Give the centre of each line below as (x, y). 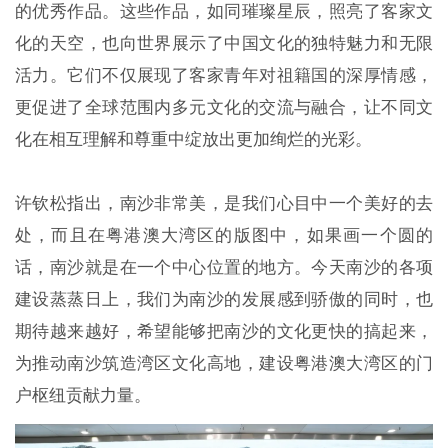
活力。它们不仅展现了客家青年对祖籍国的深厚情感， (224, 74)
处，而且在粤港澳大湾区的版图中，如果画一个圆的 (224, 234)
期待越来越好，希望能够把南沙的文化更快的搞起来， (224, 330)
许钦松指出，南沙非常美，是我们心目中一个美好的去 (224, 202)
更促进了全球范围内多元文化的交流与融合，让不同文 (224, 106)
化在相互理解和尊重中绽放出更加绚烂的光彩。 (193, 138)
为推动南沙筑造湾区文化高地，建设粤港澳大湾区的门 (224, 362)
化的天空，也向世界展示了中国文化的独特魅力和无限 (224, 42)
